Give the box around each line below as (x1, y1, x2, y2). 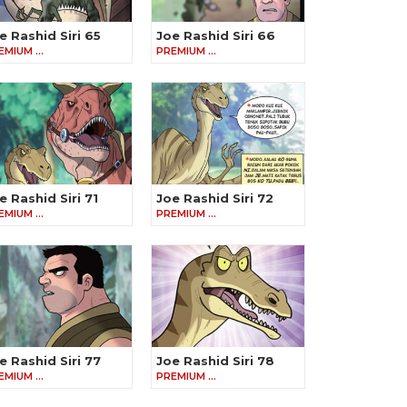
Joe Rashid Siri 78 (156, 353, 274, 369)
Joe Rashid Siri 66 (156, 28, 275, 44)
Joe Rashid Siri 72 (156, 191, 273, 206)
